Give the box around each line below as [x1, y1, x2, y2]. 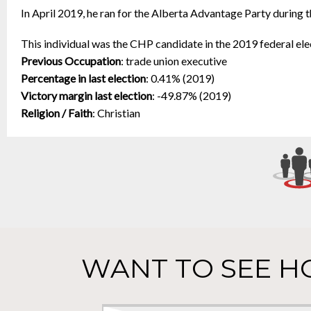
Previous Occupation [21, 54, 121, 67]
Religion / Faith [21, 106, 92, 119]
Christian [97, 106, 140, 119]
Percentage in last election [21, 72, 146, 85]
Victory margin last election [21, 89, 152, 102]
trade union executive [126, 54, 227, 67]
